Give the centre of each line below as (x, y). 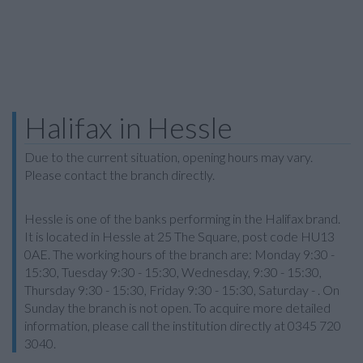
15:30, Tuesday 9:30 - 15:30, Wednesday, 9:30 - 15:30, (173, 272)
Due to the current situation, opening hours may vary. (169, 157)
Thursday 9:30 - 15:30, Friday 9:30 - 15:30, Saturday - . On (182, 290)
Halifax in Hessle (128, 127)
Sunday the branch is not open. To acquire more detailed (177, 307)
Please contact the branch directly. (120, 175)
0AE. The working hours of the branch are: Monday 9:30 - (179, 254)
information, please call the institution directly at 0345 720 (183, 325)
